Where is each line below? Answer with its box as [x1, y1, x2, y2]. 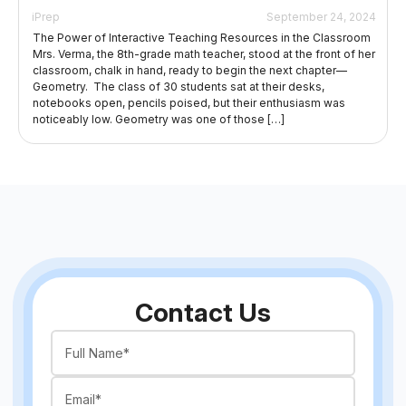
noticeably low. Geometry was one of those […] [33, 111, 285, 126]
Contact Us [135, 296, 271, 328]
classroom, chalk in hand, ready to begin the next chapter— [33, 63, 347, 77]
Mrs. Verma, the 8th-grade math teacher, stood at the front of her [33, 46, 375, 61]
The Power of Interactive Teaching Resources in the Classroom [33, 30, 371, 44]
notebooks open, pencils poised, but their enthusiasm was [33, 95, 345, 110]
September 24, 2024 [266, 9, 376, 24]
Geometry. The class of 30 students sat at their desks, [33, 79, 324, 93]
